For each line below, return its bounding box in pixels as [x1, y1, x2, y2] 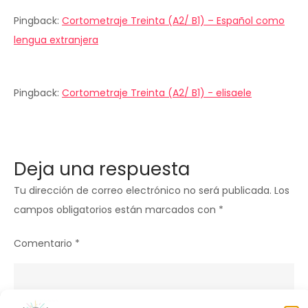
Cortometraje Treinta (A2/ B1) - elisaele [62, 86, 252, 100]
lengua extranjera [14, 33, 98, 47]
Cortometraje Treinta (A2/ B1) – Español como [62, 14, 285, 27]
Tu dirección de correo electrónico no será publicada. [14, 184, 272, 197]
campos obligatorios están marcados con [14, 203, 219, 217]
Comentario [14, 236, 75, 250]
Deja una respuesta [14, 157, 190, 181]
